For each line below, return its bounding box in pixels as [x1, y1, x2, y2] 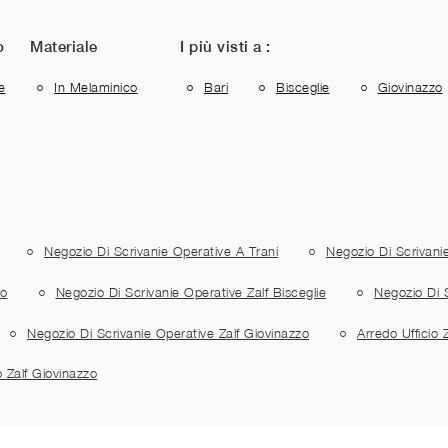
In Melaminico [54, 79, 138, 96]
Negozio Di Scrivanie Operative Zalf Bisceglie [55, 283, 326, 300]
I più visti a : [180, 37, 271, 55]
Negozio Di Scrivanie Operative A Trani [44, 243, 278, 260]
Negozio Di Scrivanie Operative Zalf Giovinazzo [27, 324, 309, 341]
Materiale [30, 37, 98, 55]
